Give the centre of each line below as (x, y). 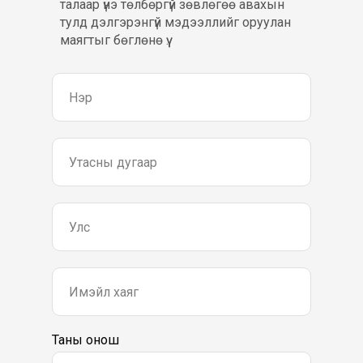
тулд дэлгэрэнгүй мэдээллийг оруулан (175, 22)
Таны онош (85, 340)
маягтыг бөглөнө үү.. (115, 40)
